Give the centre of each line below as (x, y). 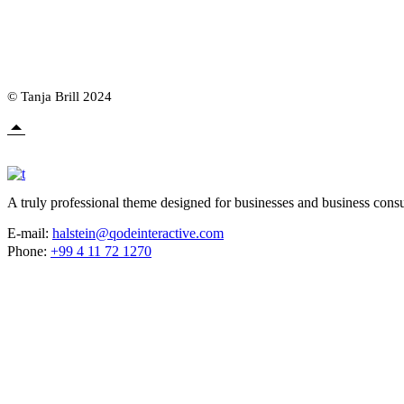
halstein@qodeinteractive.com (138, 234)
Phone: (29, 252)
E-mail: (30, 234)
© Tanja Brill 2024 (60, 97)
